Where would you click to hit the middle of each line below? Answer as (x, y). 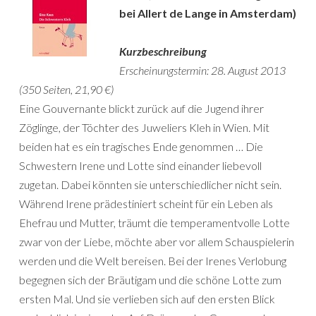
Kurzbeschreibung (163, 51)
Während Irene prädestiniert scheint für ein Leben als (146, 203)
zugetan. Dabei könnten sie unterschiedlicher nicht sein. (150, 184)
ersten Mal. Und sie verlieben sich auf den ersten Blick (147, 299)
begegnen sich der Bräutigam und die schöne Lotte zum (150, 280)
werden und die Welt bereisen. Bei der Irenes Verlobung (153, 261)
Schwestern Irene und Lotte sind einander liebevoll (140, 165)
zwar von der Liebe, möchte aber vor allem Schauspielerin (157, 242)
